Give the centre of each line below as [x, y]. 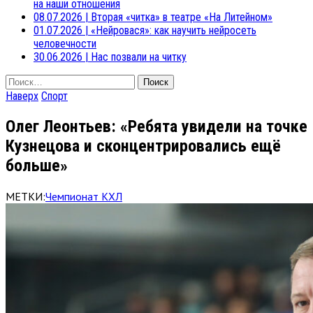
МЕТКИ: [26, 196]
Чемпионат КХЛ [84, 196]
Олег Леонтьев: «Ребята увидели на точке [156, 126]
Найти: [19, 80]
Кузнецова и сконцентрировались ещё [143, 146]
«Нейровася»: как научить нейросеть [174, 30]
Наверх [22, 96]
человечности [65, 43]
